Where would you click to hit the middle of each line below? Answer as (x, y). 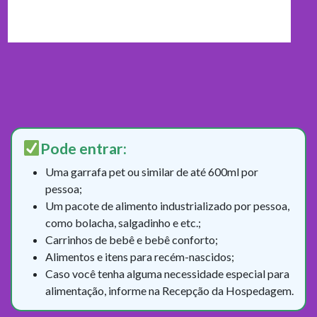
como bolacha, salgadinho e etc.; (123, 222)
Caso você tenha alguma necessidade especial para (167, 273)
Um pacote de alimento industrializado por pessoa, (167, 205)
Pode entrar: (83, 148)
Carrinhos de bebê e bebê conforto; (132, 239)
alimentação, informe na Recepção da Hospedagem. (169, 290)
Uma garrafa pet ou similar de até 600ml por (152, 171)
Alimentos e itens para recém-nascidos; (140, 256)
